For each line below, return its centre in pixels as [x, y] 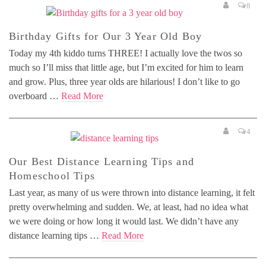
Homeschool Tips [52, 175]
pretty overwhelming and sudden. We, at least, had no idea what [129, 207]
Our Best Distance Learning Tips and [102, 161]
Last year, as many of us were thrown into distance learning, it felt [132, 192]
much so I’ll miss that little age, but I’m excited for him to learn [126, 67]
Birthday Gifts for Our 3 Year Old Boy [106, 36]
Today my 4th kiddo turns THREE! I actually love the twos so [126, 53]
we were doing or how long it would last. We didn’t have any [124, 221]
